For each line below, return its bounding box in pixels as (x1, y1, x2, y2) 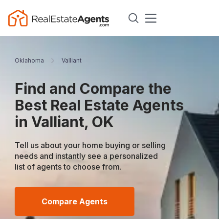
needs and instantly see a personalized (15, 151, 158, 161)
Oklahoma (15, 57, 44, 64)
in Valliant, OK (15, 113, 114, 131)
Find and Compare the (15, 80, 172, 97)
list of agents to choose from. (15, 162, 122, 172)
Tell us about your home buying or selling (15, 140, 166, 150)
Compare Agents (42, 197, 108, 206)
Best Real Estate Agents (15, 96, 184, 114)
